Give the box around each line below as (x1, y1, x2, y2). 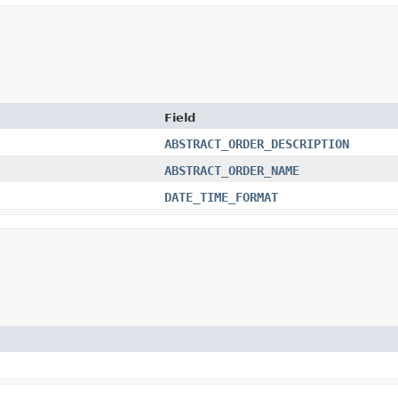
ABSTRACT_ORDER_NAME (164, 163, 299, 178)
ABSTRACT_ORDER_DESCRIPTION (164, 136, 349, 151)
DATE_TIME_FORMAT (164, 189, 278, 204)
